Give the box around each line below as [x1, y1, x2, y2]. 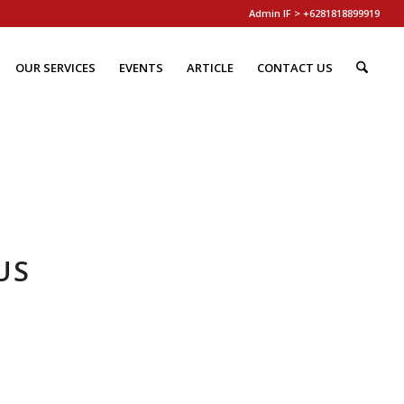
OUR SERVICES [14, 60, 96, 76]
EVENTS [118, 60, 163, 76]
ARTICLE [186, 60, 234, 76]
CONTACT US [256, 60, 333, 76]
